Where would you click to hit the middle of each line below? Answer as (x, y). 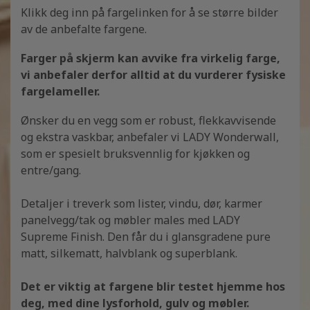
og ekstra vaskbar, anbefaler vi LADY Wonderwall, (150, 137)
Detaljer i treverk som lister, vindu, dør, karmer (142, 203)
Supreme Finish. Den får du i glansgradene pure (146, 236)
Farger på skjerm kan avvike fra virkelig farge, (151, 58)
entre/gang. (51, 170)
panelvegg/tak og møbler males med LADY (130, 220)
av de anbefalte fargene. (84, 29)
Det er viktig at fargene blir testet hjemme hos (153, 286)
